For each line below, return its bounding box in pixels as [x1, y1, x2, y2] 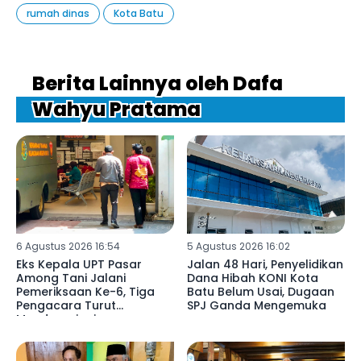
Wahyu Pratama [32, 95, 201, 122]
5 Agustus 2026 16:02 [186, 239, 290, 254]
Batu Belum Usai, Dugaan [186, 284, 334, 301]
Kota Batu [114, 6, 164, 20]
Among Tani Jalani [16, 270, 126, 287]
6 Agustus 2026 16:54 [16, 239, 120, 254]
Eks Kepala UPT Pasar [16, 256, 142, 273]
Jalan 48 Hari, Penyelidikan [186, 256, 343, 273]
